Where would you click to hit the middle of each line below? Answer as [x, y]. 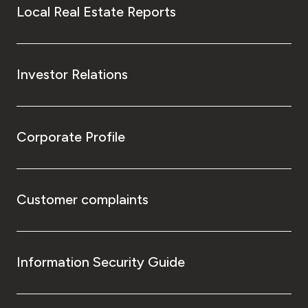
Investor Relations [72, 74]
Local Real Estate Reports [96, 11]
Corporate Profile [71, 136]
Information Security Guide [101, 262]
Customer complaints [82, 199]
